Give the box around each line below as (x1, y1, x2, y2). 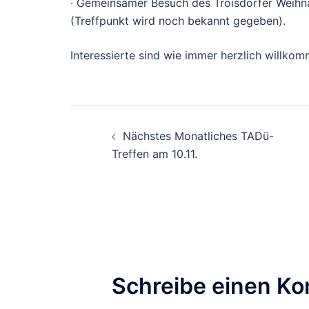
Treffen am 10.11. (112, 147, 197, 161)
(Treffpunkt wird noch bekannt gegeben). (70, 14, 286, 28)
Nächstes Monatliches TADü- (123, 129, 274, 143)
